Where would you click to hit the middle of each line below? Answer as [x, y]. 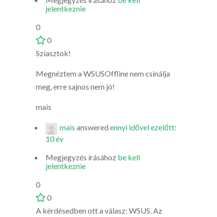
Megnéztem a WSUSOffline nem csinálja [103, 73]
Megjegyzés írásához [82, 157]
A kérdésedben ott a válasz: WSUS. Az [99, 210]
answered [93, 127]
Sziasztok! [53, 53]
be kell [129, 157]
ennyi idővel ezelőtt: [143, 127]
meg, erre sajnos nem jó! [75, 86]
